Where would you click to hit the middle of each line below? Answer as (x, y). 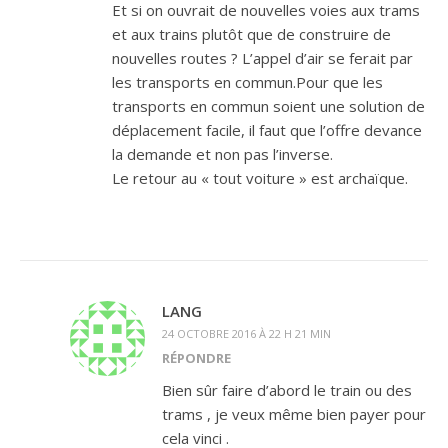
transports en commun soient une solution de (268, 106)
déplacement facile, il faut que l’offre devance (267, 130)
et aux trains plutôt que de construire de (251, 34)
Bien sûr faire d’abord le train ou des (287, 390)
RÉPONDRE (196, 358)
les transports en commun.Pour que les (247, 82)
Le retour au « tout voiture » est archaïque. (260, 178)
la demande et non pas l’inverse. (222, 154)
